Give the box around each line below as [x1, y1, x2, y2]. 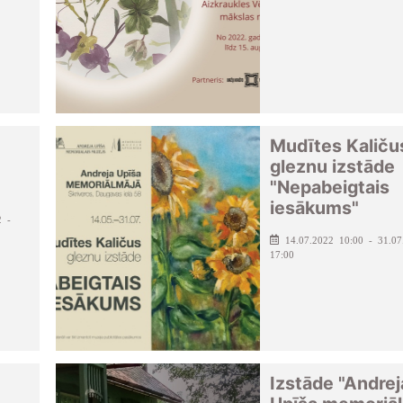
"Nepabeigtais [270, 175, 390, 198]
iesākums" [270, 196, 359, 219]
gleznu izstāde [270, 155, 395, 177]
